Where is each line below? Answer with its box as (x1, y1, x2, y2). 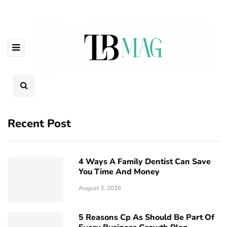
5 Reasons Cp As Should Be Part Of (79, 212, 214, 223)
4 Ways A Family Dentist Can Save (79, 156, 211, 167)
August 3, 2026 (79, 184, 121, 192)
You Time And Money (79, 166, 160, 177)
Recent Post (8, 116, 71, 131)
